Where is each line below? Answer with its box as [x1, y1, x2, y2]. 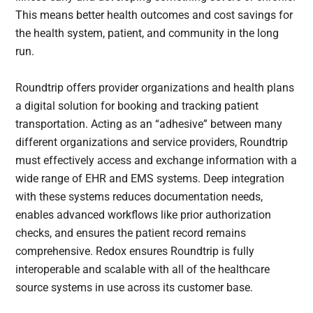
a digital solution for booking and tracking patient [15, 99, 259, 113]
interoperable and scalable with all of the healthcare [15, 263, 270, 277]
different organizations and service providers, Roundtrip [15, 136, 289, 150]
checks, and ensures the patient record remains [15, 226, 247, 240]
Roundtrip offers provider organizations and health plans [15, 81, 295, 95]
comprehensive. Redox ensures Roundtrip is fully [15, 245, 255, 259]
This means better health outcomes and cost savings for [15, 8, 293, 22]
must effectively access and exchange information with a [15, 154, 298, 168]
